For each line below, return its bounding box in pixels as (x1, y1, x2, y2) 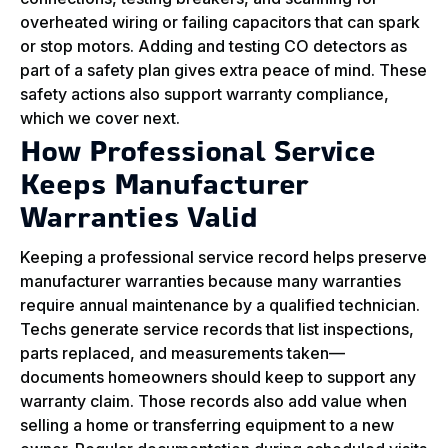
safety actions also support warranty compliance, (20, 84, 389, 105)
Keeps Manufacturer (20, 173, 309, 202)
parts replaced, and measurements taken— (20, 343, 345, 364)
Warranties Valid (20, 206, 258, 235)
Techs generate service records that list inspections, (20, 319, 414, 340)
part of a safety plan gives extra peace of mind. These (20, 60, 427, 81)
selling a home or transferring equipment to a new (20, 415, 394, 436)
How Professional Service (20, 140, 376, 169)
